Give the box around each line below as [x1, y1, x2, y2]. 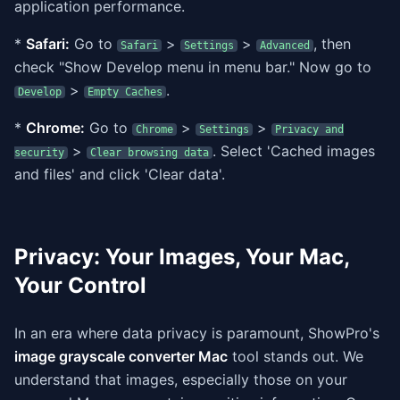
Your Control [14, 272, 146, 298]
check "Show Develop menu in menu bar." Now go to [14, 58, 371, 76]
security [14, 146, 64, 159]
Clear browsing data [90, 146, 209, 159]
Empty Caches [87, 86, 162, 98]
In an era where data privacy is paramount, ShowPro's [14, 324, 379, 342]
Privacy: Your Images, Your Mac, [14, 244, 349, 270]
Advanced [260, 39, 310, 52]
